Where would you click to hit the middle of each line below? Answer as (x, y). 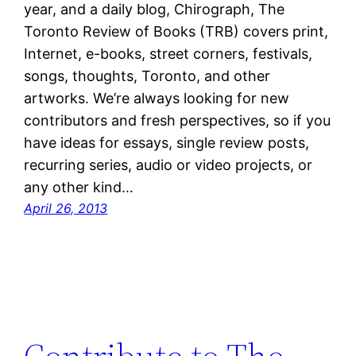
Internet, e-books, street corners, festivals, (168, 53)
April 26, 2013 (66, 208)
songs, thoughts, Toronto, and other (147, 75)
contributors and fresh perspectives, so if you (178, 120)
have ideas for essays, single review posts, (167, 142)
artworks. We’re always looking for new (157, 98)
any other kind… (79, 187)
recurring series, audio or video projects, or (168, 164)
